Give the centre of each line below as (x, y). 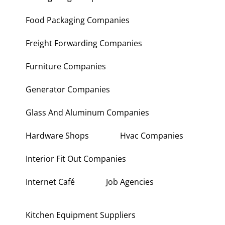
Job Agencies (130, 182)
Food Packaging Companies (78, 20)
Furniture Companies (66, 66)
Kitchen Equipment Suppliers (81, 215)
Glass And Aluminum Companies (87, 113)
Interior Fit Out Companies (76, 159)
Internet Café (50, 182)
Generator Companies (68, 89)
